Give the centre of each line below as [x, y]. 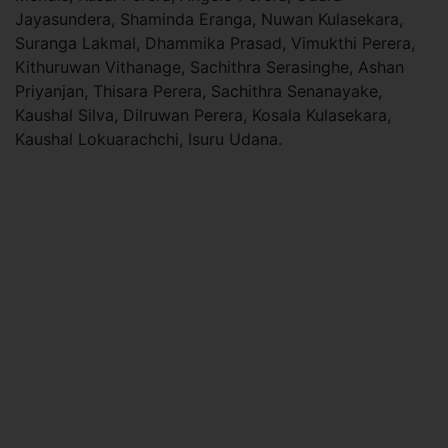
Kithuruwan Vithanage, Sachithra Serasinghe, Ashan [209, 67]
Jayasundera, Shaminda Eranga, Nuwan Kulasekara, [209, 19]
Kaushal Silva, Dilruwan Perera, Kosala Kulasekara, [203, 115]
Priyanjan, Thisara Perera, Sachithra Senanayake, [198, 91]
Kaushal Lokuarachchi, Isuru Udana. [153, 139]
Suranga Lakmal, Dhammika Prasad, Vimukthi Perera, [215, 43]
